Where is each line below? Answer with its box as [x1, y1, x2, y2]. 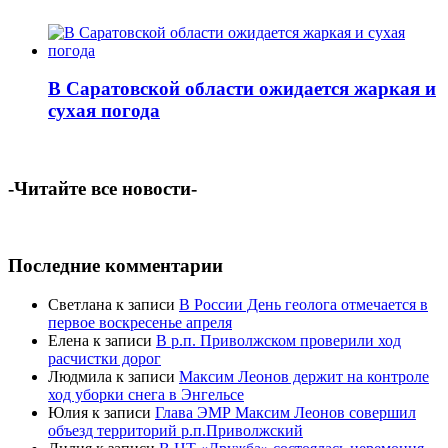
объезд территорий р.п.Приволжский [48, 421, 303, 439]
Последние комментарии [8, 255, 223, 277]
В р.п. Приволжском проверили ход [156, 331, 401, 349]
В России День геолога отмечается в [179, 295, 428, 313]
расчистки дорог [48, 349, 161, 367]
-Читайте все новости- [8, 177, 197, 199]
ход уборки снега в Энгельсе [48, 385, 244, 403]
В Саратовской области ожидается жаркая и [48, 78, 436, 100]
